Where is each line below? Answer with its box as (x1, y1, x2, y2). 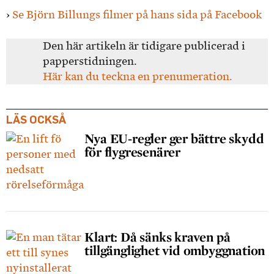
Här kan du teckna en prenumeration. (43, 70, 232, 83)
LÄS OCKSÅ (6, 112, 66, 126)
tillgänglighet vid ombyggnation (84, 242, 265, 258)
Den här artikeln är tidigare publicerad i (43, 39, 245, 52)
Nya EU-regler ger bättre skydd (84, 130, 264, 146)
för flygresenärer (84, 143, 180, 160)
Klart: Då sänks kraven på (84, 228, 231, 245)
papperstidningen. (43, 54, 137, 67)
